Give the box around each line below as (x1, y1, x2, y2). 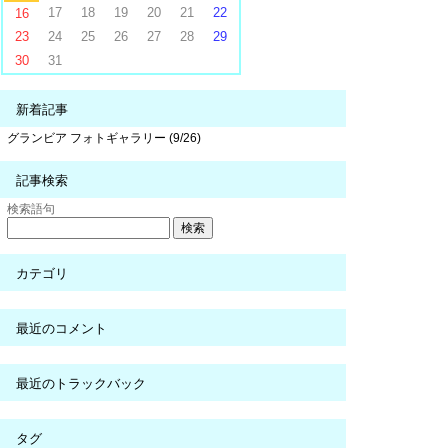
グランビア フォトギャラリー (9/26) (7, 131, 202, 146)
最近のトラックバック (16, 376, 147, 392)
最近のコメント (16, 321, 108, 337)
